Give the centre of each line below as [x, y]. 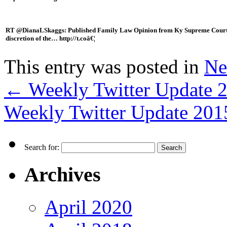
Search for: [42, 147]
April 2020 [88, 207]
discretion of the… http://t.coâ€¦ [50, 39]
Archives [63, 174]
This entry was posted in [104, 66]
